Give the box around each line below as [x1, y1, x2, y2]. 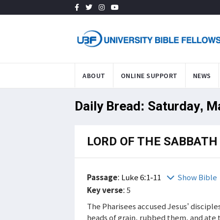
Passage [87, 171, 117, 183]
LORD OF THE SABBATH [87, 134, 218, 148]
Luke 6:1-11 [121, 171, 163, 183]
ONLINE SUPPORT [120, 71, 178, 80]
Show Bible [177, 171, 217, 183]
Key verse [87, 184, 123, 195]
